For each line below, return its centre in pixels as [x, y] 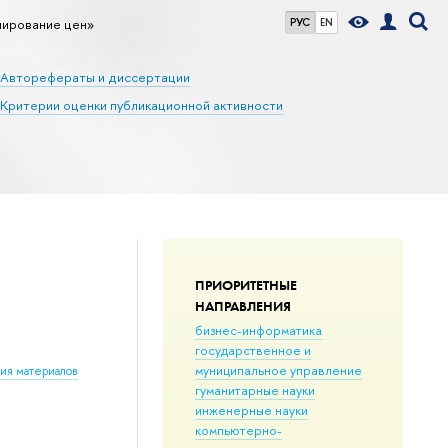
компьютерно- [238, 429]
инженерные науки [251, 409]
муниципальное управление [278, 369]
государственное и [252, 349]
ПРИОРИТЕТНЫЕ [245, 284]
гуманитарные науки [254, 389]
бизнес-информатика [258, 329]
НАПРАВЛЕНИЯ [242, 305]
